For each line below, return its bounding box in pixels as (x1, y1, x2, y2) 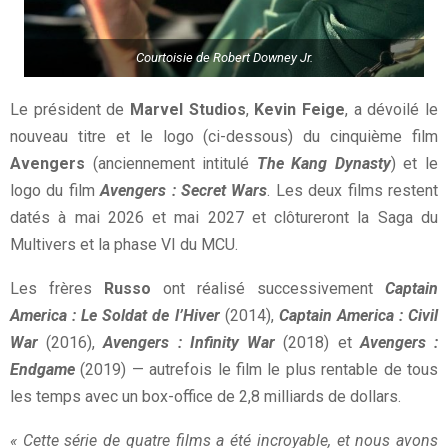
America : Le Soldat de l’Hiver (10, 306, 220, 326)
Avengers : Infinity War (103, 333, 276, 353)
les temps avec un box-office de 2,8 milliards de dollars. (10, 387, 401, 407)
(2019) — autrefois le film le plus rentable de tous (75, 360, 438, 380)
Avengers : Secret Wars (100, 181, 268, 201)
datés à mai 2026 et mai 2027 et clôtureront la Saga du (10, 208, 438, 228)
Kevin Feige (254, 100, 346, 120)
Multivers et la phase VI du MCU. (10, 235, 238, 255)
